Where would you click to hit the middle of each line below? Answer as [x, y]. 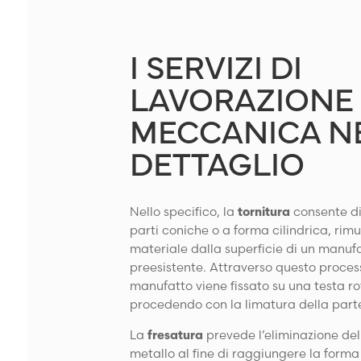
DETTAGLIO [218, 161]
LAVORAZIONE [242, 97]
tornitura [264, 211]
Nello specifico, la [183, 211]
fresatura [176, 334]
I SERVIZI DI [216, 64]
